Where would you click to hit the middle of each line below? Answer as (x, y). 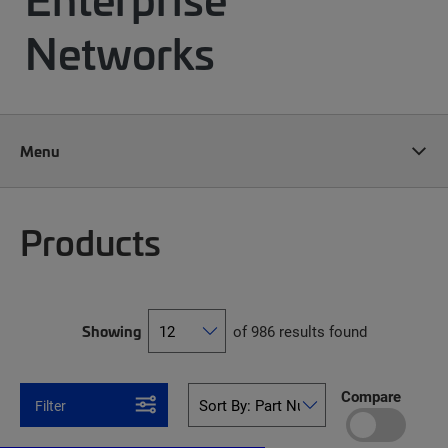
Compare (370, 395)
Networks (120, 52)
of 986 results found (299, 331)
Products (90, 241)
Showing (111, 331)
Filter (50, 405)
